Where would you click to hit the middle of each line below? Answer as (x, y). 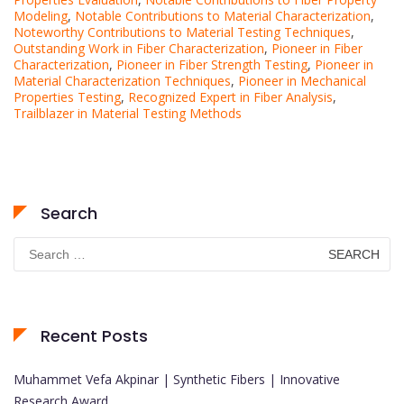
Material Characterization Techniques (122, 81)
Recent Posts (94, 336)
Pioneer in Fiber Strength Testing (212, 65)
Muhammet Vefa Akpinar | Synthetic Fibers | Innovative (177, 380)
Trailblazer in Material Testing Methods (128, 114)
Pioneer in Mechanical (302, 81)
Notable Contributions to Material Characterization (223, 16)
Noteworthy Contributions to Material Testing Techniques (182, 32)
